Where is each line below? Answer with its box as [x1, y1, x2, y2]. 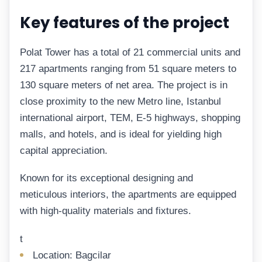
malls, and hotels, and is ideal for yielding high [20, 128, 222, 140]
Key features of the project [20, 12, 229, 34]
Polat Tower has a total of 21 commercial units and [20, 46, 240, 58]
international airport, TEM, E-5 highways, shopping [20, 112, 240, 123]
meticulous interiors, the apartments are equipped [20, 189, 236, 201]
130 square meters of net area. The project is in [20, 79, 227, 91]
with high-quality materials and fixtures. [20, 205, 191, 217]
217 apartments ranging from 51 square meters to [20, 63, 236, 74]
